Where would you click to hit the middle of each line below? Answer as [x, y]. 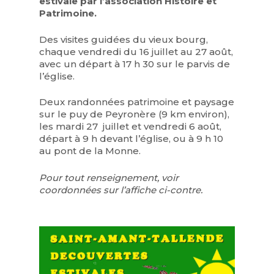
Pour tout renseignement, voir [109, 178]
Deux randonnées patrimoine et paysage [137, 102]
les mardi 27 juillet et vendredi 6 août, [131, 126]
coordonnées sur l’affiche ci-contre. [121, 190]
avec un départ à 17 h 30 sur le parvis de [135, 64]
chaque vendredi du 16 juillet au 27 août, [136, 51]
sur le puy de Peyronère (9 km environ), [136, 114]
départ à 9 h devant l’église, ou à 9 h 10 [131, 139]
